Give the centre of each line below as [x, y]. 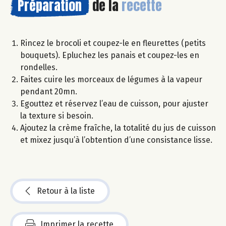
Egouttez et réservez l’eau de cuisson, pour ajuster [114, 103]
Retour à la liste [66, 191]
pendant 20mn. [49, 91]
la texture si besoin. [57, 116]
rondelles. [39, 67]
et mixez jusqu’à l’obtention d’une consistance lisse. [116, 140]
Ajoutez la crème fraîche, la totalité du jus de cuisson [118, 128]
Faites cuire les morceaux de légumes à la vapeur [111, 79]
